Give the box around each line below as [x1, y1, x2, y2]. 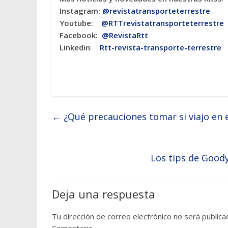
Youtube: [60, 18, 101, 28]
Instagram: [60, 6, 102, 16]
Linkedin [60, 42, 90, 53]
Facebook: [60, 30, 102, 41]
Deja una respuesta [52, 186, 155, 202]
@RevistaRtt [102, 30, 148, 41]
